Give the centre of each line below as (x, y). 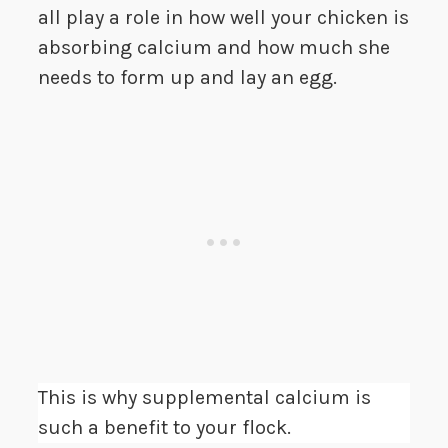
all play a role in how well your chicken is (223, 18)
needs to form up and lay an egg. (187, 78)
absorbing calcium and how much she (214, 48)
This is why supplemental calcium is (204, 398)
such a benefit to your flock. (164, 428)
